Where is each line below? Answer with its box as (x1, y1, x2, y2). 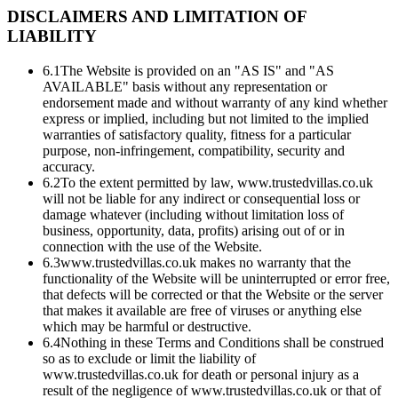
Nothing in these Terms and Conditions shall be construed (60, 334, 384, 350)
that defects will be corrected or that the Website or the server (43, 286, 383, 302)
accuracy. (43, 158, 95, 174)
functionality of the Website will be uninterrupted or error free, (43, 270, 390, 286)
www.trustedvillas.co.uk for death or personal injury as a (43, 366, 359, 382)
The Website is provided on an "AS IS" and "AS (60, 62, 334, 78)
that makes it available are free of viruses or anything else (43, 302, 362, 318)
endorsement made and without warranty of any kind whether (43, 94, 387, 110)
